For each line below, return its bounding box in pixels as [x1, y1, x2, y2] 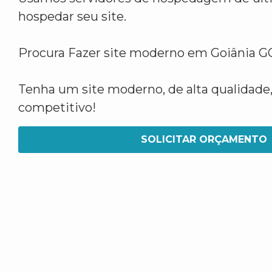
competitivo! [18, 100, 96, 115]
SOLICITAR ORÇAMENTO [141, 134, 267, 145]
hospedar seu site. [18, 9, 126, 24]
